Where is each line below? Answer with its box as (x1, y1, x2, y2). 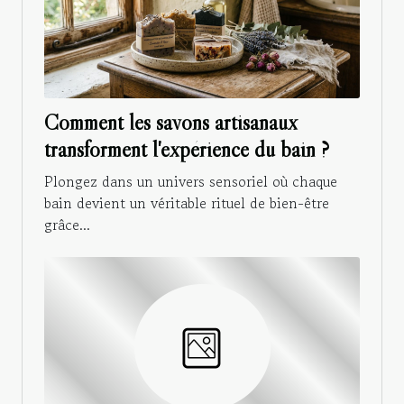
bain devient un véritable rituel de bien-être (44, 192, 329, 215)
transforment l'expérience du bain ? (44, 136, 329, 163)
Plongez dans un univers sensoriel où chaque (44, 170, 337, 193)
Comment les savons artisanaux (44, 109, 298, 136)
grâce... (44, 214, 90, 236)
